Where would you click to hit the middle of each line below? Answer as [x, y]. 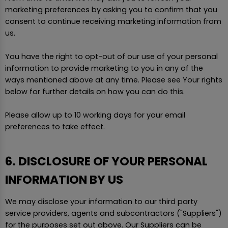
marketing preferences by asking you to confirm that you [111, 10]
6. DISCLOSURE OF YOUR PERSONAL [106, 161]
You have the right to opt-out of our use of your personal [111, 57]
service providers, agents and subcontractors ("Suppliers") [113, 213]
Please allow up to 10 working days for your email [95, 115]
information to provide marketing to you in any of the [104, 68]
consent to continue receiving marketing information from [113, 22]
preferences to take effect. [55, 127]
